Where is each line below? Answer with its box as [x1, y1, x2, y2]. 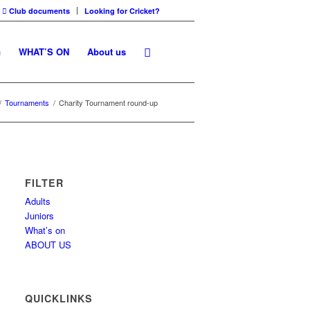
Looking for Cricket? [84, 6, 160, 16]
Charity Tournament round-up [59, 97, 158, 108]
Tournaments [5, 97, 49, 108]
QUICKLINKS [25, 291, 93, 305]
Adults [25, 194, 51, 208]
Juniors [25, 209, 55, 222]
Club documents [7, 6, 70, 16]
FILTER [25, 176, 64, 190]
